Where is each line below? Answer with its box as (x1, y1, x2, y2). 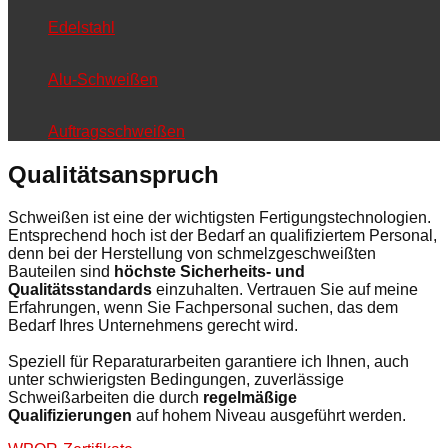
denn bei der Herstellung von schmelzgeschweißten (8, 245, 376, 263)
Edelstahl (48, 19, 115, 37)
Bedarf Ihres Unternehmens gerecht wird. (8, 317, 298, 335)
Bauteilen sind (8, 263, 114, 281)
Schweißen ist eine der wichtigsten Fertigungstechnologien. (8, 209, 431, 227)
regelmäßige (203, 389, 297, 407)
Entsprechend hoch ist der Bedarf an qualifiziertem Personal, (8, 227, 437, 245)
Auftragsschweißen (48, 123, 185, 141)
